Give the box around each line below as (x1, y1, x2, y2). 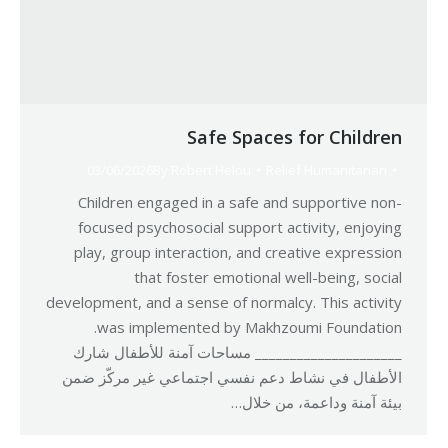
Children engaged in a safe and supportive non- (78, 192, 402, 212)
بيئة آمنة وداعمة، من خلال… (231, 392, 402, 412)
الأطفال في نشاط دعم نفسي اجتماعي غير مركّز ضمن (62, 367, 402, 387)
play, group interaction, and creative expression (74, 242, 402, 262)
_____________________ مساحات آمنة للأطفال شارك (73, 342, 402, 362)
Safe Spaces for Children (187, 125, 402, 149)
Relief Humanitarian (266, 161, 387, 179)
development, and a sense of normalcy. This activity (46, 292, 402, 312)
